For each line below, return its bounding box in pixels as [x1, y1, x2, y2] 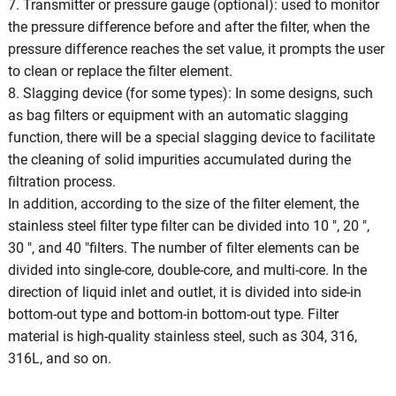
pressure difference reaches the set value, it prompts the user [7, 40, 385, 57]
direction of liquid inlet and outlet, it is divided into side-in [7, 283, 362, 301]
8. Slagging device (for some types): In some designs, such [7, 84, 373, 102]
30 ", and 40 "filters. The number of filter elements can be [7, 239, 359, 256]
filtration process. [7, 172, 116, 190]
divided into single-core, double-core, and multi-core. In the [7, 261, 367, 278]
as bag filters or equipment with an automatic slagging [7, 106, 348, 124]
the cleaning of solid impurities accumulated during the [7, 150, 351, 168]
